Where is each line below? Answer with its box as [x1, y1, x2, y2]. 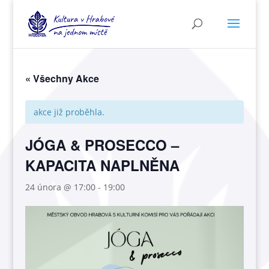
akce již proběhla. [34, 106, 105, 118]
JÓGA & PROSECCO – [25, 134, 180, 155]
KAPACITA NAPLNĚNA [25, 155, 180, 175]
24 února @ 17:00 [25, 181, 96, 193]
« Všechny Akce [25, 71, 100, 85]
